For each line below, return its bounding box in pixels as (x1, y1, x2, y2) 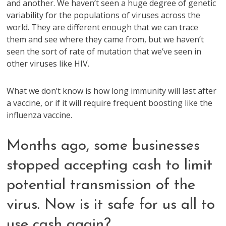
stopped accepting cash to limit (7, 158, 213, 174)
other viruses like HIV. (7, 58, 90, 69)
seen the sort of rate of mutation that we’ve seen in (7, 46, 202, 57)
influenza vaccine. (7, 109, 73, 121)
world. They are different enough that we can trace (7, 22, 199, 33)
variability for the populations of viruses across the (7, 10, 201, 21)
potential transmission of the (7, 178, 196, 193)
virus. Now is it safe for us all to (7, 197, 215, 213)
